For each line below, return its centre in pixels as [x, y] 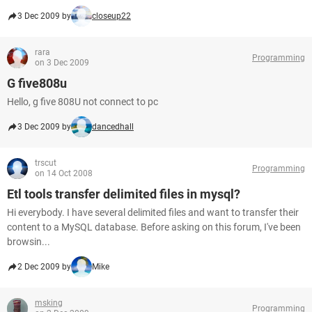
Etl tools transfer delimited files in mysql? [124, 194]
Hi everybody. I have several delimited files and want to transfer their [153, 212]
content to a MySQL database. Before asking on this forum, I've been [154, 227]
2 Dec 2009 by [44, 267]
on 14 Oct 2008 [64, 173]
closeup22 [111, 16]
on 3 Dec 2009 [62, 63]
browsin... [29, 242]
